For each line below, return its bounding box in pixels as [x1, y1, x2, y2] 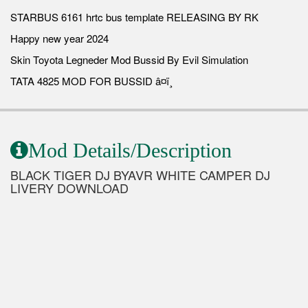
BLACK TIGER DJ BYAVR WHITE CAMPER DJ [10, 166, 270, 184]
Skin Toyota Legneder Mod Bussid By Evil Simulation [10, 52, 248, 67]
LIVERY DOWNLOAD [10, 179, 129, 197]
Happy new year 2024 [10, 31, 109, 45]
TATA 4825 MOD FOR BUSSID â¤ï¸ [10, 74, 173, 88]
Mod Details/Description [28, 139, 232, 162]
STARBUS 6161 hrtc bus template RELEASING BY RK [10, 10, 258, 24]
